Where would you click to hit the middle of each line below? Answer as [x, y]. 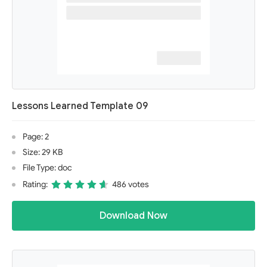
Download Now [133, 216]
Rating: [35, 184]
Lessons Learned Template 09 [80, 106]
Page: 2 [36, 137]
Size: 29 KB [43, 152]
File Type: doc [47, 168]
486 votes [131, 184]
